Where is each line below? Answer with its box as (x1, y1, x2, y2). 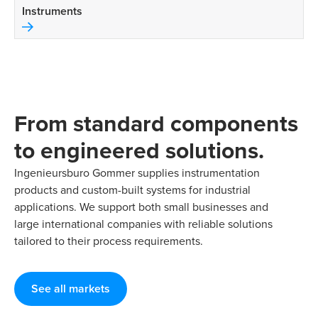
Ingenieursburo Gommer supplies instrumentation (14, 165, 260, 181)
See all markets (31, 280, 110, 297)
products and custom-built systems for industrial (14, 182, 251, 198)
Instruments (22, 3, 82, 20)
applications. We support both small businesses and (14, 199, 268, 215)
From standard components (14, 106, 298, 141)
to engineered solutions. (14, 133, 264, 168)
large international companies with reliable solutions (14, 216, 273, 232)
